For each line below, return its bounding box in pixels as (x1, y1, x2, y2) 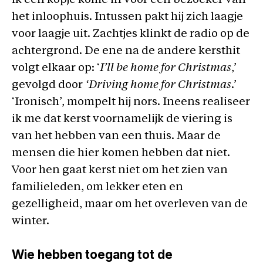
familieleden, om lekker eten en (12, 182, 183, 193)
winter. (12, 216, 49, 227)
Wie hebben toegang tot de (12, 247, 173, 262)
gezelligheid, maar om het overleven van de (12, 199, 248, 210)
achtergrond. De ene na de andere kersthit (12, 46, 240, 57)
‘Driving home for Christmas (85, 80, 231, 91)
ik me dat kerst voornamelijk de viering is (12, 114, 232, 125)
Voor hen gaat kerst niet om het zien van (12, 165, 228, 176)
